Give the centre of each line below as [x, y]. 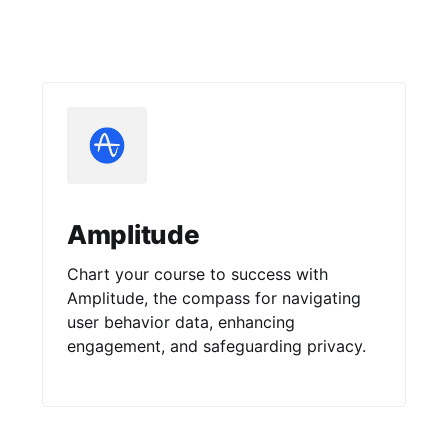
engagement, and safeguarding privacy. [216, 345]
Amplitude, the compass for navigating [213, 297]
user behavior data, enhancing [180, 321]
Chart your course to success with [197, 273]
